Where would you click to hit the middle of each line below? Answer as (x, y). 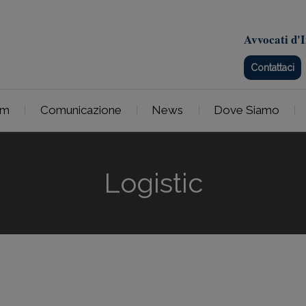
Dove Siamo (247, 110)
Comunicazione (81, 110)
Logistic (153, 182)
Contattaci (273, 68)
